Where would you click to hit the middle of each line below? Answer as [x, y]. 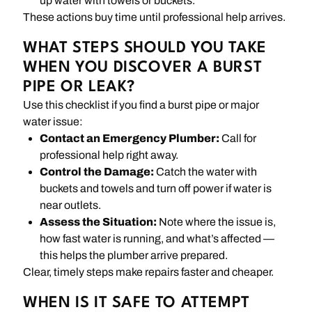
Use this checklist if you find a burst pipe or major [141, 105]
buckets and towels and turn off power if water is [156, 189]
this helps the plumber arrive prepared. [134, 256]
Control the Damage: [97, 172]
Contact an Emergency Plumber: [130, 139]
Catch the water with [206, 172]
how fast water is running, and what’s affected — [157, 239]
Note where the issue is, [217, 222]
